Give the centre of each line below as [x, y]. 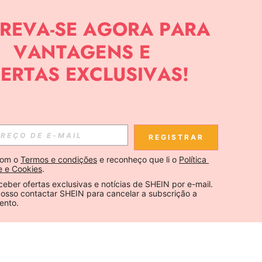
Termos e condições [59, 159]
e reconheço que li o [138, 159]
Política [194, 159]
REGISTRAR [176, 137]
